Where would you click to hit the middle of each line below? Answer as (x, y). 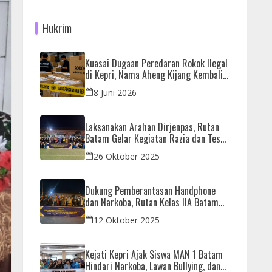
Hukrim (57, 28)
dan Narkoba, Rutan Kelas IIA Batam (152, 202)
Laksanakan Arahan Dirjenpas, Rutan (152, 127)
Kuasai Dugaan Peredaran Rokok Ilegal (156, 63)
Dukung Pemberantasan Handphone (150, 190)
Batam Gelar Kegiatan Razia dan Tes (153, 138)
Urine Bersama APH (121, 150)
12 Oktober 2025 (127, 220)
